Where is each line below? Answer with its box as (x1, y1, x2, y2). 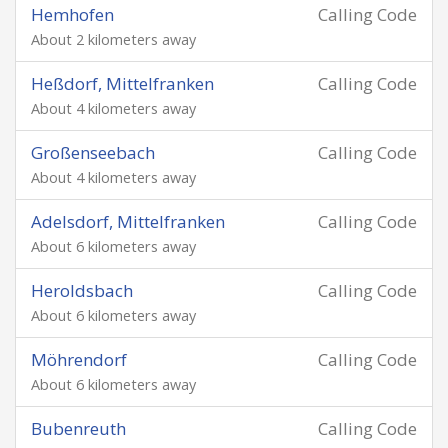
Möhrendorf (31, 348, 127, 371)
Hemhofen (31, 3, 114, 26)
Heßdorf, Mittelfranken (31, 72, 214, 95)
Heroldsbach (31, 279, 133, 302)
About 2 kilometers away (31, 30, 196, 49)
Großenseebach (31, 141, 155, 164)
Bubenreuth (31, 417, 126, 440)
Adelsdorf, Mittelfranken (31, 210, 225, 233)
